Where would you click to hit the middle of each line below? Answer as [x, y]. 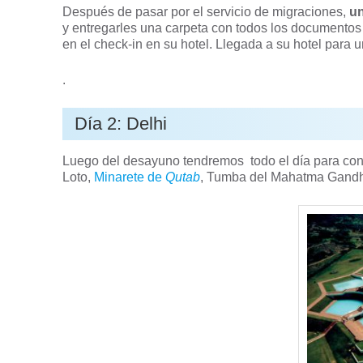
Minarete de [130, 177]
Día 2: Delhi [121, 124]
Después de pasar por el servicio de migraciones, [206, 12]
